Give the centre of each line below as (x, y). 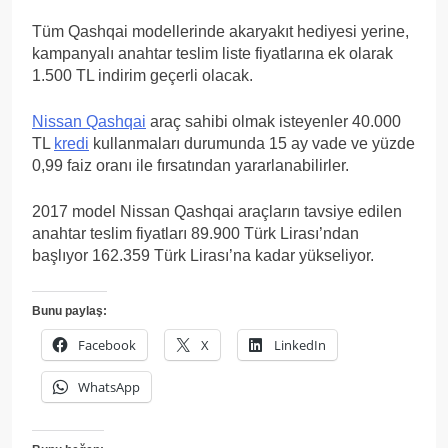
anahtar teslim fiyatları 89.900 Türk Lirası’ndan (195, 233)
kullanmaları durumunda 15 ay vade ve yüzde (252, 143)
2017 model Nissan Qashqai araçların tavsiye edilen (217, 211)
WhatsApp (109, 386)
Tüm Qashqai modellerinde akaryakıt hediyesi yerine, (220, 31)
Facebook (107, 344)
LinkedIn (300, 344)
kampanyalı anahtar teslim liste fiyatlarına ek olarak (212, 53)
